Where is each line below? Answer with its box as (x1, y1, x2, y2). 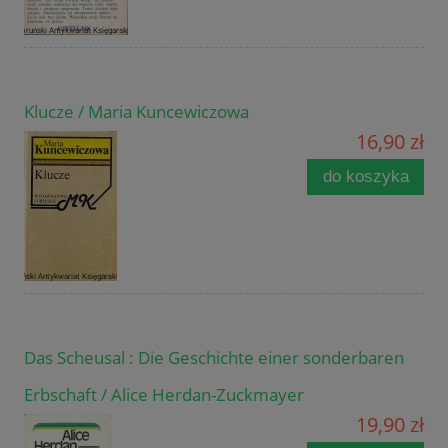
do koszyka (322, 167, 409, 187)
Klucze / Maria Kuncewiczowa (24, 100, 249, 124)
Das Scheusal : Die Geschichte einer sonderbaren (24, 346, 404, 370)
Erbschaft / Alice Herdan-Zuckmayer (24, 383, 304, 407)
